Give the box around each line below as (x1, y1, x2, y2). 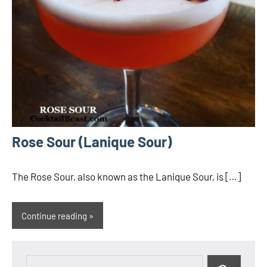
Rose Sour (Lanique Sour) (12, 133, 172, 151)
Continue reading (21, 210, 87, 221)
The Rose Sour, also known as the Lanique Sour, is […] (12, 170, 241, 183)
